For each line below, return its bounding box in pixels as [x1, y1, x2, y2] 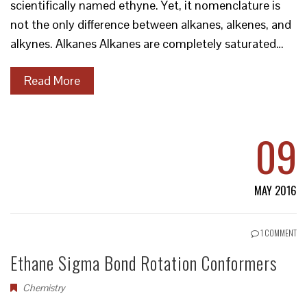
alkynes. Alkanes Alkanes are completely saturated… [10, 36, 284, 51]
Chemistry [23, 282, 65, 294]
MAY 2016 [254, 182, 297, 199]
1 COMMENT [259, 227, 297, 238]
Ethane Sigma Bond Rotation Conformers [10, 249, 278, 276]
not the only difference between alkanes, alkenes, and [10, 16, 291, 32]
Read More [24, 73, 80, 88]
